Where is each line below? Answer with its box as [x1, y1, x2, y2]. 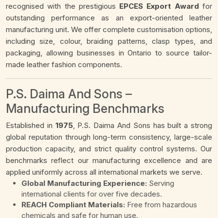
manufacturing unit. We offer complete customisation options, [6, 25, 212, 35]
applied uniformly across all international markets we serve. [6, 167, 202, 177]
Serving [147, 179, 174, 188]
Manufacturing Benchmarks [6, 101, 164, 116]
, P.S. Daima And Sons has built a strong [73, 121, 213, 130]
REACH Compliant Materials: [21, 200, 125, 210]
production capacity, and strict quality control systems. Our [6, 144, 212, 154]
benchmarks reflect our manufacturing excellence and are [6, 156, 212, 165]
